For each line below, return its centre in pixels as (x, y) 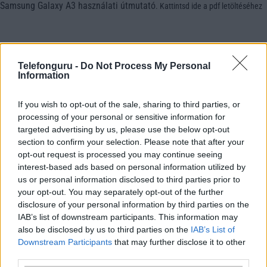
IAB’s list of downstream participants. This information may (128, 217)
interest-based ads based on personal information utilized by (132, 167)
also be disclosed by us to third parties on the (104, 229)
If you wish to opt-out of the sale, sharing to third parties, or (129, 104)
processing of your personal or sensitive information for (122, 117)
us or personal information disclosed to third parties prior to (129, 179)
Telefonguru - (49, 66)
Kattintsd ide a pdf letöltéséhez (211, 6)
